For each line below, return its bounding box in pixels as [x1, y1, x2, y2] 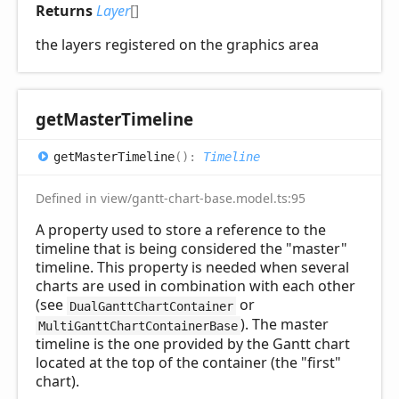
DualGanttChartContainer [69, 298, 233, 313]
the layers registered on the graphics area [36, 35, 319, 55]
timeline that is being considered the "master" [36, 239, 347, 259]
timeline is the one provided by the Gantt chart [36, 334, 350, 354]
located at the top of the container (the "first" [36, 353, 341, 373]
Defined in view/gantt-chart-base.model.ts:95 [36, 190, 305, 208]
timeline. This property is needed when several [36, 257, 349, 278]
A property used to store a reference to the [36, 220, 326, 240]
